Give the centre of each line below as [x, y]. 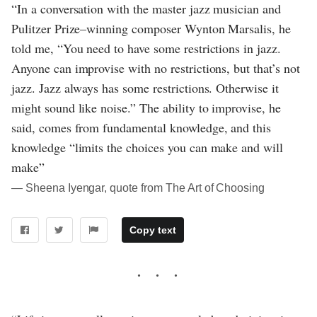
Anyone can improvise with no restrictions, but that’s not [156, 68]
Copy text [152, 230]
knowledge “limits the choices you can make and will [148, 148]
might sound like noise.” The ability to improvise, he [146, 108]
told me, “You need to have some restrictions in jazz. [146, 48]
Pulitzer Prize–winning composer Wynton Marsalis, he [151, 29]
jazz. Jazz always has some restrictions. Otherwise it [145, 88]
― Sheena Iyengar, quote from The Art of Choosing [138, 188]
